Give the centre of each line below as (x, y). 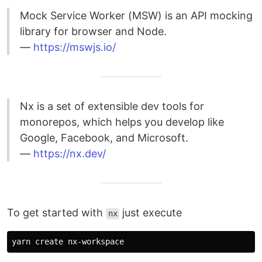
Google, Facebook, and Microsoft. (104, 138)
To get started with (56, 213)
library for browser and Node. (93, 32)
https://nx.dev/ (70, 154)
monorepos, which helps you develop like (122, 122)
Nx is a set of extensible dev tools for (112, 106)
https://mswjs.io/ (75, 47)
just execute (151, 213)
